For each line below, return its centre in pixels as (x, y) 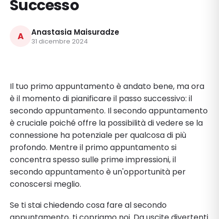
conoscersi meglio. (45, 184)
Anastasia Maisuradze (75, 32)
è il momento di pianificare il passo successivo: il (101, 98)
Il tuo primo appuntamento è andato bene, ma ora (107, 86)
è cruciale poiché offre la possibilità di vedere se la (106, 123)
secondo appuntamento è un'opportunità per (98, 172)
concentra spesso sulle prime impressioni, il (93, 159)
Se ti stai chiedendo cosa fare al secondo (88, 205)
